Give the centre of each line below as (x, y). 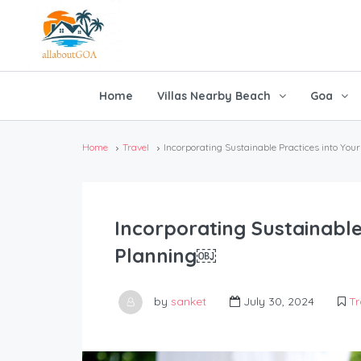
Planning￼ (165, 256)
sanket (189, 301)
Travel (136, 147)
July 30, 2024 (277, 301)
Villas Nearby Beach (214, 96)
